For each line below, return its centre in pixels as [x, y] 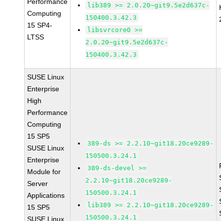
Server [38, 184]
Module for [44, 172]
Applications [46, 195]
